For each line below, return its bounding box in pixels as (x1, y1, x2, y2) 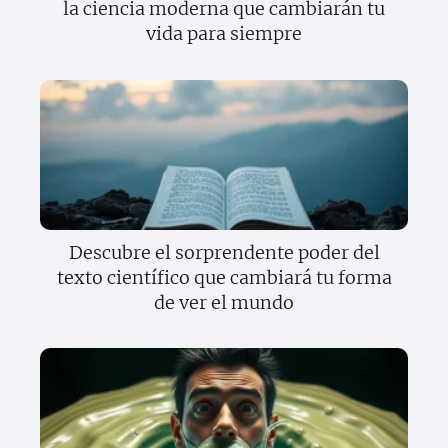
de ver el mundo (154, 290, 294, 314)
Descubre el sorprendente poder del (68, 240, 380, 264)
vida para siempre (146, 22, 302, 46)
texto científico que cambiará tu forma (56, 265, 392, 289)
